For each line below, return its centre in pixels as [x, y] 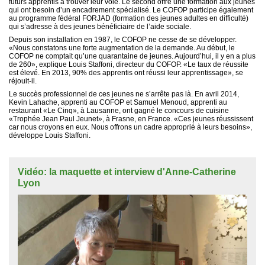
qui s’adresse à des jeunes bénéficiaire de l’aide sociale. [100, 26]
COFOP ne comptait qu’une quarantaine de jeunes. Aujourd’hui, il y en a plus [132, 56]
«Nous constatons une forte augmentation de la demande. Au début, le [122, 48]
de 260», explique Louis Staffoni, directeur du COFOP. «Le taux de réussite [129, 64]
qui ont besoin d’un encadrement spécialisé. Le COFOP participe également [131, 10]
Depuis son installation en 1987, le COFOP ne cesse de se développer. [123, 39]
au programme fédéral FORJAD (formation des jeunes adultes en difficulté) [129, 18]
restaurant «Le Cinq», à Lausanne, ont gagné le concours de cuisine [119, 110]
